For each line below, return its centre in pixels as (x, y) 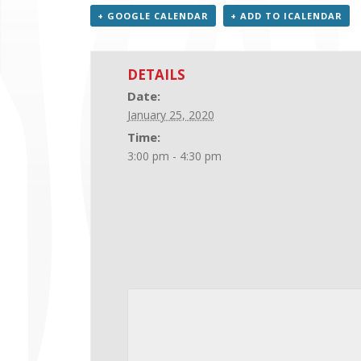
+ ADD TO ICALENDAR (286, 16)
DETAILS (156, 75)
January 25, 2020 (170, 115)
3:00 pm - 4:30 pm (174, 156)
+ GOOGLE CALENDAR (153, 16)
